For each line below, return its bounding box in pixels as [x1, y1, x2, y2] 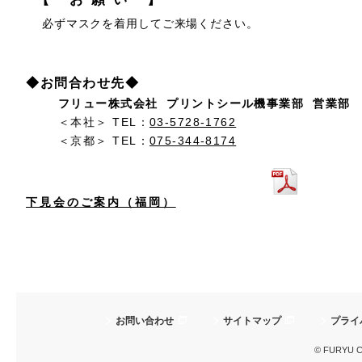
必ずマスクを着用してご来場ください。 [42, 16, 259, 30]
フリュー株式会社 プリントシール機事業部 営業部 [58, 96, 351, 110]
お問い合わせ [116, 315, 174, 327]
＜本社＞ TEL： [58, 115, 149, 128]
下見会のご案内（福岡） [26, 195, 176, 208]
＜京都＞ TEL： [58, 133, 149, 147]
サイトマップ [223, 315, 281, 327]
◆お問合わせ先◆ [26, 75, 140, 90]
